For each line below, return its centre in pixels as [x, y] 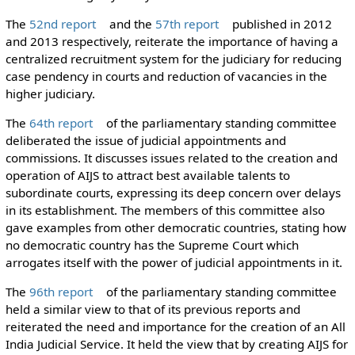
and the [130, 23]
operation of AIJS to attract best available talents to [147, 176]
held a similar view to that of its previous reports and [153, 309]
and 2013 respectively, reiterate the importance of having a [172, 41]
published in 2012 [280, 23]
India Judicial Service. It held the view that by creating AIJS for [176, 344]
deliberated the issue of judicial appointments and [145, 141]
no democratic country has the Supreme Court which [152, 245]
